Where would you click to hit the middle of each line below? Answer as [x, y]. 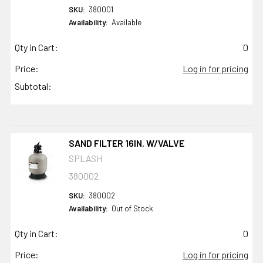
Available [126, 23]
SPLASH [85, 159]
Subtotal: [33, 86]
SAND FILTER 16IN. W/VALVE [126, 143]
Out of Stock [132, 209]
